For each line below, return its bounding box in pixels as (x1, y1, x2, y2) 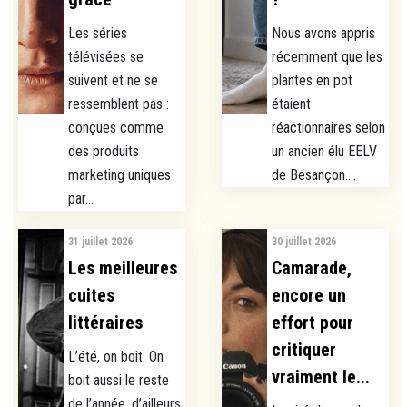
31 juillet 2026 (68, 235, 134, 249)
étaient (272, 95, 312, 114)
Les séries (68, 25, 128, 43)
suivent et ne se (68, 72, 159, 90)
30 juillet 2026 (272, 235, 337, 249)
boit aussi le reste (68, 372, 170, 390)
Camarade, (272, 257, 352, 280)
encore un (272, 284, 347, 307)
